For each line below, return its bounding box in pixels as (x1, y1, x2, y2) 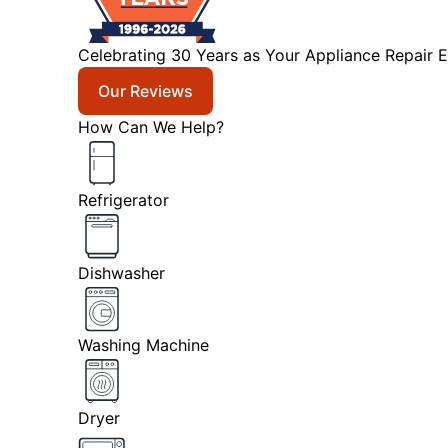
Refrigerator (77, 189, 169, 210)
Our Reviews (97, 81, 193, 101)
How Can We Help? (77, 117, 224, 137)
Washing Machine (77, 335, 209, 356)
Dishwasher (77, 262, 165, 283)
